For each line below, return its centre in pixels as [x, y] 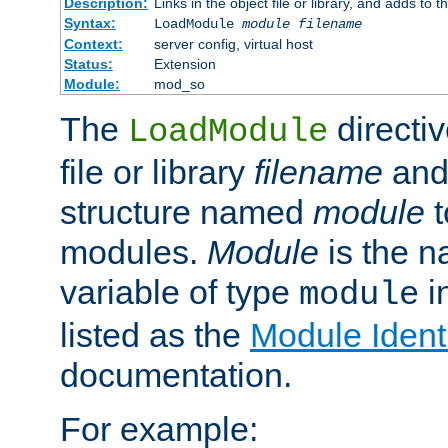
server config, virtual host [233, 43]
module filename [301, 23]
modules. [133, 251]
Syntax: [89, 22]
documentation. [176, 374]
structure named [186, 211]
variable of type [179, 291]
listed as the [155, 334]
